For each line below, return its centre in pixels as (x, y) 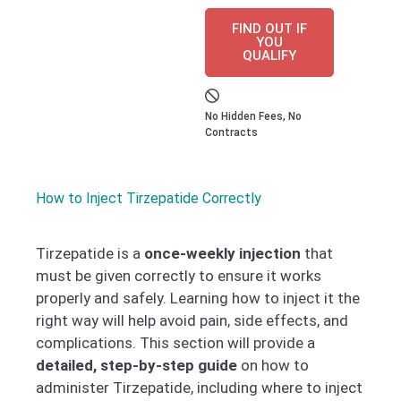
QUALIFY (270, 55)
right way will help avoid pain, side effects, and (192, 320)
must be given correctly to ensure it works (179, 275)
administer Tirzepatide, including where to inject (199, 387)
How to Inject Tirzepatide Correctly (149, 198)
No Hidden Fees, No (254, 116)
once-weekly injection (222, 253)
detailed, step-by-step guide (137, 365)
